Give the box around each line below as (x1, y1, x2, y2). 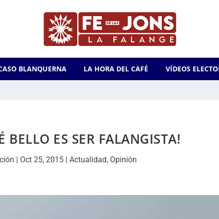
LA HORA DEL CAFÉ (84, 64, 149, 73)
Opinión (110, 155, 137, 164)
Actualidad (69, 155, 107, 164)
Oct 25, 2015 (20, 155, 64, 164)
